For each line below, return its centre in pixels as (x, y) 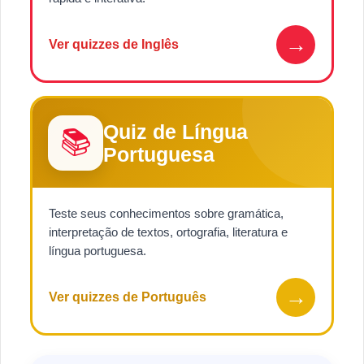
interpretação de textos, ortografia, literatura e (168, 232)
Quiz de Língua (175, 132)
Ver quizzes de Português (128, 297)
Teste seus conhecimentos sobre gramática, (166, 214)
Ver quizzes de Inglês (114, 45)
